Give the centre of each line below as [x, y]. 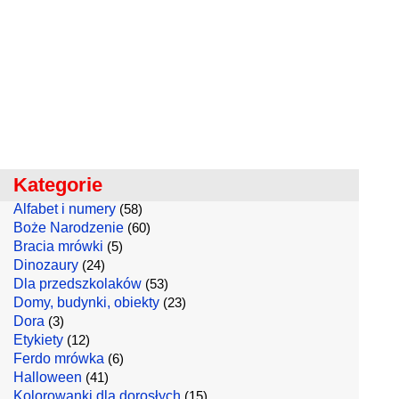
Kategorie [58, 185]
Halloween [48, 377]
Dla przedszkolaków [77, 284]
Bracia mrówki [58, 246]
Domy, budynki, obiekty [86, 302]
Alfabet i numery [65, 209]
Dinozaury [46, 265]
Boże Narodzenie [69, 228]
